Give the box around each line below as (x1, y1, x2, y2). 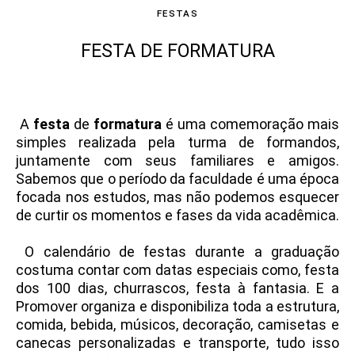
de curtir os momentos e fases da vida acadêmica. (16, 207, 339, 224)
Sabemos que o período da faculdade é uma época (16, 170, 339, 188)
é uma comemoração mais (162, 116, 339, 133)
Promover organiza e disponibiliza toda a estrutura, (16, 298, 339, 315)
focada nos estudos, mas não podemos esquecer (16, 189, 339, 206)
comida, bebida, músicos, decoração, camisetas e (16, 316, 339, 334)
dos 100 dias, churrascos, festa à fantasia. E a (16, 280, 339, 297)
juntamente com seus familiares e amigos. (16, 152, 339, 170)
